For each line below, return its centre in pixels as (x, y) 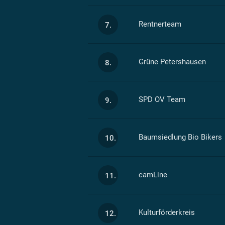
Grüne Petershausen (172, 62)
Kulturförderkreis (166, 212)
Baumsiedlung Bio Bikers (180, 137)
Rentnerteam (160, 24)
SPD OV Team (162, 99)
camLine (153, 175)
